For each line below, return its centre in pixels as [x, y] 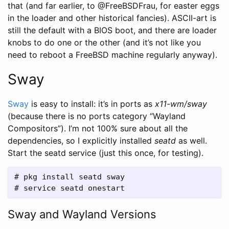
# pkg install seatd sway [70, 177]
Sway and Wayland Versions [82, 214]
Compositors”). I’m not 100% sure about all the [98, 128]
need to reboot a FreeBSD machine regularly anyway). [112, 54]
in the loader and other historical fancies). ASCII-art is [112, 18]
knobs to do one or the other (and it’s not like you [104, 42]
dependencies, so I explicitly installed [81, 140]
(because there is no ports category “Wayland [97, 116]
